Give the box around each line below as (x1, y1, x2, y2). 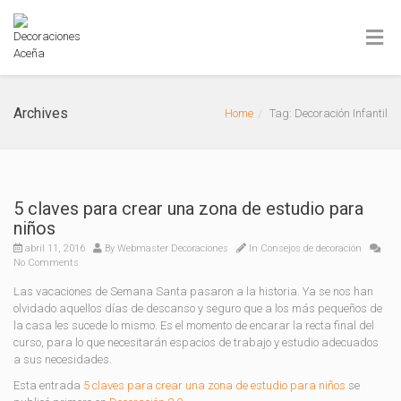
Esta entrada (13, 379, 83, 392)
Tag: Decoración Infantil (269, 107, 388, 120)
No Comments (13, 257, 79, 269)
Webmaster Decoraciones (117, 243, 228, 254)
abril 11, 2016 (22, 243, 85, 254)
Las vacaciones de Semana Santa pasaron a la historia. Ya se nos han (13, 285, 373, 298)
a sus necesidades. (13, 353, 112, 366)
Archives (13, 105, 68, 122)
